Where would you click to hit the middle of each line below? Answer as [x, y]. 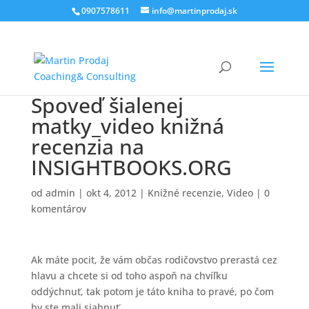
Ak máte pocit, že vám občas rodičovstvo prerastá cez [154, 260]
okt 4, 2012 [111, 193]
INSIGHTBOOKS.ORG [131, 167]
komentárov [58, 209]
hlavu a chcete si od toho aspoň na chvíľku [129, 276]
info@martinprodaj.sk [194, 11]
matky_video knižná [127, 126]
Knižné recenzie [184, 193]
